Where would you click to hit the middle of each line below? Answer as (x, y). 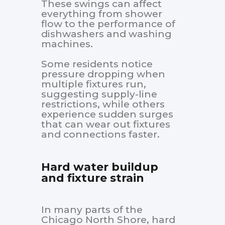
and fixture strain (93, 178)
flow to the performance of (108, 24)
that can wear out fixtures (106, 125)
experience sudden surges (107, 115)
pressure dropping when (103, 74)
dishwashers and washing (106, 34)
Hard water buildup (100, 167)
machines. (67, 44)
